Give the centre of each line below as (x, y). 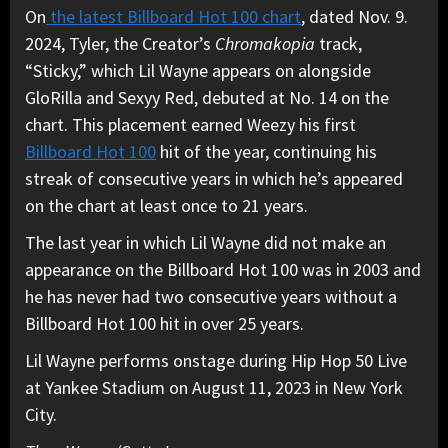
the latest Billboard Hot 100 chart (173, 17)
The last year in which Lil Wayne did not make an (205, 243)
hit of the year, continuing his (266, 152)
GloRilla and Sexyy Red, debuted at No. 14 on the (207, 98)
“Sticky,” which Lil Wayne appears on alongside (198, 71)
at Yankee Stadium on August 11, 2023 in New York (214, 388)
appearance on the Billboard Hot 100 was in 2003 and (223, 270)
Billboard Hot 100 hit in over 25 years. (164, 324)
